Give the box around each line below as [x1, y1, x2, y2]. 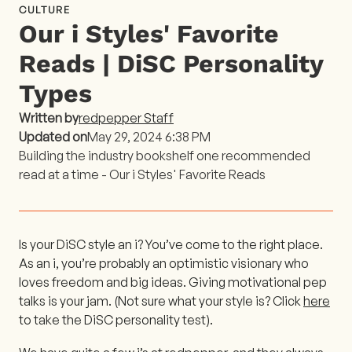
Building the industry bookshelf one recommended [19, 147, 310, 163]
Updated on [19, 128, 87, 145]
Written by [19, 109, 79, 126]
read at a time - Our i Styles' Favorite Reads [19, 166, 266, 182]
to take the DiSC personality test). [19, 311, 215, 328]
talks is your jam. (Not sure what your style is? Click [19, 292, 303, 309]
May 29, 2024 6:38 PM [87, 128, 211, 145]
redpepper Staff [79, 109, 174, 126]
